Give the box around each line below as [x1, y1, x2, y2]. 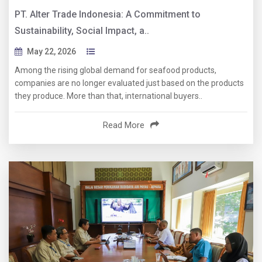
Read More [103, 120, 144, 131]
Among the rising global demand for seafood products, [15, 65, 216, 75]
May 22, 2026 [27, 47, 76, 57]
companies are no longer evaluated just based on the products [15, 78, 244, 88]
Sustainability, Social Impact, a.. [15, 25, 149, 37]
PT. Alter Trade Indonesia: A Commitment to [15, 9, 201, 20]
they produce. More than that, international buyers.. [15, 91, 202, 101]
